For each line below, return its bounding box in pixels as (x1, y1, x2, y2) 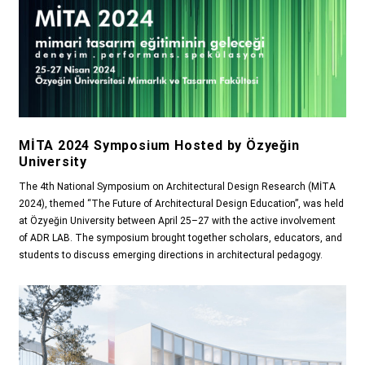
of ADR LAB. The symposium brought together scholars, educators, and (19, 232, 342, 244)
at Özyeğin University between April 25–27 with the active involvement (19, 215, 336, 227)
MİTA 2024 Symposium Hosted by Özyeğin (19, 138, 300, 154)
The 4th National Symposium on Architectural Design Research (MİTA (19, 181, 336, 193)
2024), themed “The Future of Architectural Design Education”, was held (19, 198, 344, 210)
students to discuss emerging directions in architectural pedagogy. (19, 249, 323, 262)
